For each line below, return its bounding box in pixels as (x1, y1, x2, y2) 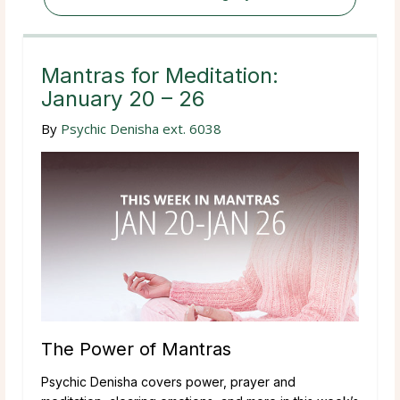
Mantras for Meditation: (41, 62, 279, 88)
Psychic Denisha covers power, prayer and (41, 373, 296, 389)
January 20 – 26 (41, 85, 204, 112)
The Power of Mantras (41, 337, 231, 360)
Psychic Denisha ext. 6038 (61, 119, 221, 137)
